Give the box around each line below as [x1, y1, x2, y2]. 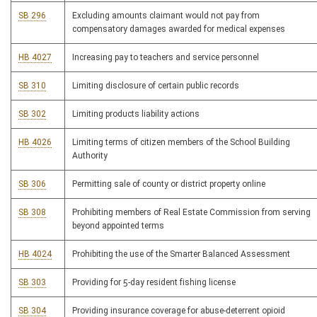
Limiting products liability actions [72, 109, 200, 119]
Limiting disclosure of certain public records [72, 81, 239, 91]
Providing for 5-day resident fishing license [72, 277, 236, 287]
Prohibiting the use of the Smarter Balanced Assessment [72, 249, 290, 259]
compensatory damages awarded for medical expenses [72, 24, 285, 34]
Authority [72, 151, 108, 161]
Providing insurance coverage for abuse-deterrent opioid [72, 306, 285, 316]
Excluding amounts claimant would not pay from [72, 11, 260, 21]
